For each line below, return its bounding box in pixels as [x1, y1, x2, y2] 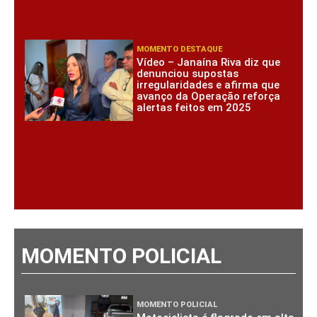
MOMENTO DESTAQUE [137, 45, 223, 54]
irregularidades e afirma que [137, 79, 280, 92]
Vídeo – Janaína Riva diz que [137, 56, 281, 69]
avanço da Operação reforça [137, 90, 281, 103]
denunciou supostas [137, 67, 239, 81]
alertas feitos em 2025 [137, 101, 252, 115]
